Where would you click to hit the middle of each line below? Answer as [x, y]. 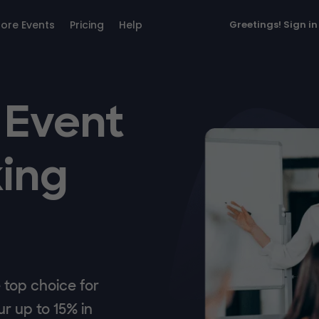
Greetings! [256, 25]
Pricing [87, 25]
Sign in [300, 25]
